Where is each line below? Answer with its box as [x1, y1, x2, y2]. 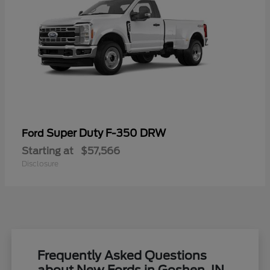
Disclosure [22, 159, 58, 169]
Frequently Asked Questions [37, 248, 207, 263]
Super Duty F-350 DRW [46, 127, 166, 140]
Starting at [22, 145, 74, 157]
